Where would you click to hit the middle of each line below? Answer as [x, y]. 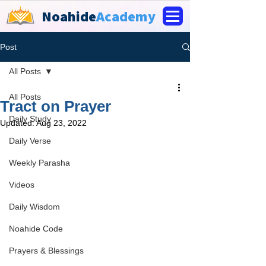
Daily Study [30, 119]
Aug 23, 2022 [61, 123]
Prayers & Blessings [46, 251]
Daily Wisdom [34, 207]
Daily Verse [30, 141]
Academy [126, 16]
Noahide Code [36, 229]
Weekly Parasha [39, 163]
